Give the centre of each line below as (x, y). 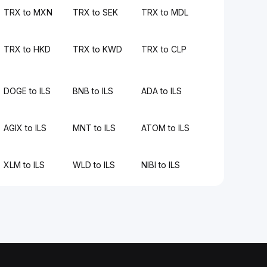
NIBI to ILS (160, 165)
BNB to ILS (93, 91)
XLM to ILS (24, 165)
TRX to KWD (97, 49)
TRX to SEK (95, 12)
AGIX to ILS (25, 128)
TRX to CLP (164, 49)
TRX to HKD (27, 49)
